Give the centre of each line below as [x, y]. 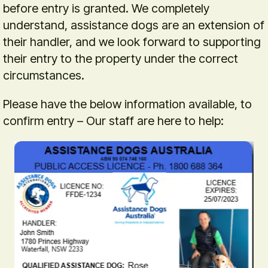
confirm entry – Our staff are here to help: [113, 121]
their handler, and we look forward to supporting [132, 42]
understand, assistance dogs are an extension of [134, 25]
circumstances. [44, 75]
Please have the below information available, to [127, 104]
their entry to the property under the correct [121, 58]
